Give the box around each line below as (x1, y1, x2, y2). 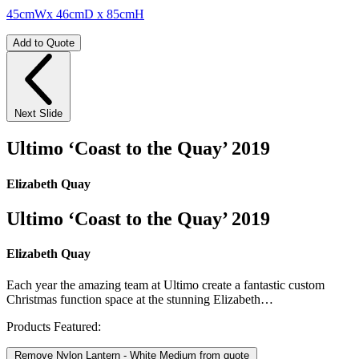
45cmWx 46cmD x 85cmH (6, 7, 144, 22)
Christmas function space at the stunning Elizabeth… (6, 292, 273, 307)
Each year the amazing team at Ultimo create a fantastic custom (6, 278, 325, 292)
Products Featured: (6, 320, 101, 334)
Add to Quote (13, 37, 75, 50)
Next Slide (14, 107, 63, 120)
